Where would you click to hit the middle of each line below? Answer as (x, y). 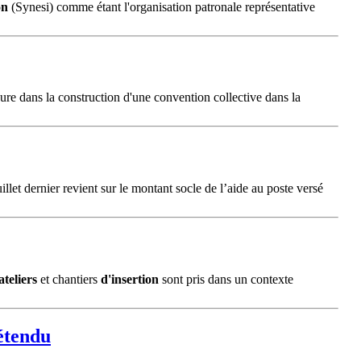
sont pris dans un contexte (226, 279)
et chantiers (69, 279)
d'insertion (130, 279)
